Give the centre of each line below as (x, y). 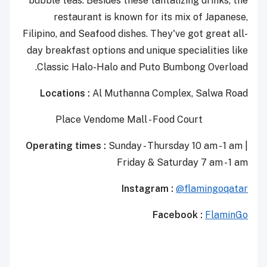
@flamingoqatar (212, 189)
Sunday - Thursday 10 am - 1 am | (177, 146)
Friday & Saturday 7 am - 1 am (182, 163)
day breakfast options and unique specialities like (137, 51)
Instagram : (148, 189)
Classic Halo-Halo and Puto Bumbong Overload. (142, 67)
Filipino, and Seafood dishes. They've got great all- (135, 34)
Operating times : (66, 146)
